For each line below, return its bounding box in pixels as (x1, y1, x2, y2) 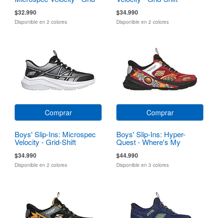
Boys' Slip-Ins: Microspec (15, 128, 96, 139)
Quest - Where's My (116, 136, 181, 147)
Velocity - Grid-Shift (15, 136, 76, 147)
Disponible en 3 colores (116, 161, 169, 168)
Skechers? (116, 144, 151, 155)
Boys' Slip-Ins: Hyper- (116, 128, 185, 139)
